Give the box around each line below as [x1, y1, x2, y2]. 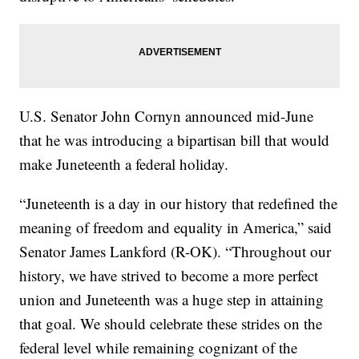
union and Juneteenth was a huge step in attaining [19, 289, 325, 310]
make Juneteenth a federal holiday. [19, 154, 229, 175]
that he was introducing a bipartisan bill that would [19, 130, 330, 151]
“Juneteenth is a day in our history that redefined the [19, 193, 338, 214]
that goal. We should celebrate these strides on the [19, 313, 323, 334]
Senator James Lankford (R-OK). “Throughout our [19, 241, 332, 262]
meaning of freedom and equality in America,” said [19, 217, 333, 238]
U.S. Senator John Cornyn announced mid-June [19, 106, 314, 127]
